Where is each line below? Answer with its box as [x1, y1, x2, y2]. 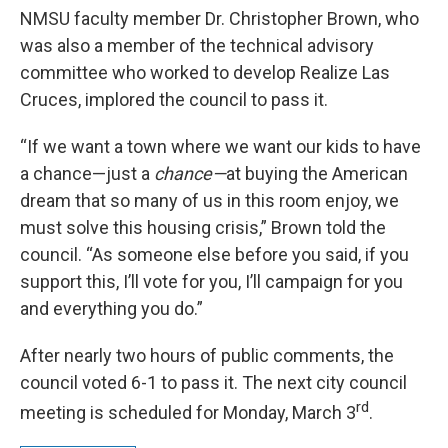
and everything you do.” [20, 298, 203, 320]
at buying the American [226, 163, 408, 185]
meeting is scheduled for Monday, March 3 [20, 402, 356, 424]
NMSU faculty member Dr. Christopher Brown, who [20, 8, 419, 30]
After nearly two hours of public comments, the [20, 345, 394, 367]
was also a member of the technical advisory [20, 35, 374, 57]
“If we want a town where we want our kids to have [20, 136, 421, 158]
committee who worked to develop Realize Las [20, 62, 390, 84]
